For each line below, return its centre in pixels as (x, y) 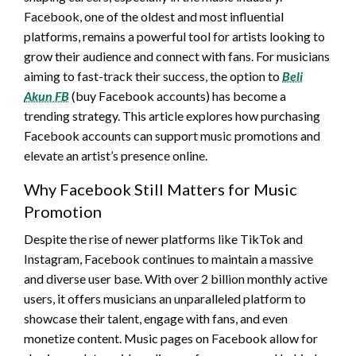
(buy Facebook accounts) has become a (178, 95)
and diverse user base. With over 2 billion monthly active (176, 278)
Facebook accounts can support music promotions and (172, 135)
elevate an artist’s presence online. (116, 155)
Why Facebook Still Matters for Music (161, 189)
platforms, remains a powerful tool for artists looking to (174, 36)
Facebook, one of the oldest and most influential (154, 16)
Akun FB (46, 95)
